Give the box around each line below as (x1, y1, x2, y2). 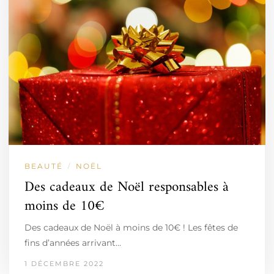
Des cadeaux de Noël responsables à (24, 175, 229, 200)
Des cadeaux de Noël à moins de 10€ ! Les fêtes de (24, 222, 238, 233)
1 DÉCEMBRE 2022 (24, 259, 104, 268)
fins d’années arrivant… (24, 237, 121, 248)
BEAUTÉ (24, 161, 63, 171)
